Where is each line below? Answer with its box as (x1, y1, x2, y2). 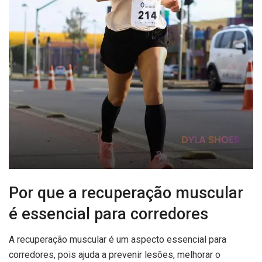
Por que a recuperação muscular (9, 183, 243, 202)
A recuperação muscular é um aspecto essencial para (9, 234, 226, 246)
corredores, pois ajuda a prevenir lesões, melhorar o (9, 249, 220, 261)
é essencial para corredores (9, 204, 208, 223)
